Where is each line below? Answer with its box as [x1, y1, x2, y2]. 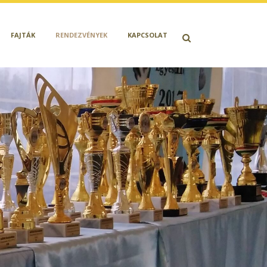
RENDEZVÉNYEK [55, 30, 107, 39]
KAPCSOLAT [128, 30, 167, 39]
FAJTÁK [11, 30, 35, 39]
